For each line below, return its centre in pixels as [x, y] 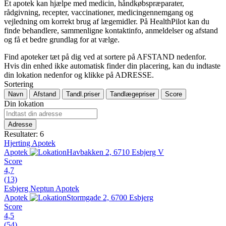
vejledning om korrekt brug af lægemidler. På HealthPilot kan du [107, 21]
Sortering [19, 84]
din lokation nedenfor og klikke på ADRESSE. [79, 75]
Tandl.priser [83, 94]
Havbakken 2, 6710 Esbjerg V [115, 152]
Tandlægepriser [132, 94]
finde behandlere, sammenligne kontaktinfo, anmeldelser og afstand [111, 30]
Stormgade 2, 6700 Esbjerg [110, 197]
